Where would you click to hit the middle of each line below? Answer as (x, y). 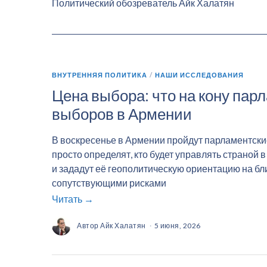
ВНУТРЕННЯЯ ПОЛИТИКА (100, 75)
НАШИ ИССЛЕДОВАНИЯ (199, 75)
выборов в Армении (122, 114)
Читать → (73, 199)
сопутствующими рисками (109, 182)
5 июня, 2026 (177, 225)
